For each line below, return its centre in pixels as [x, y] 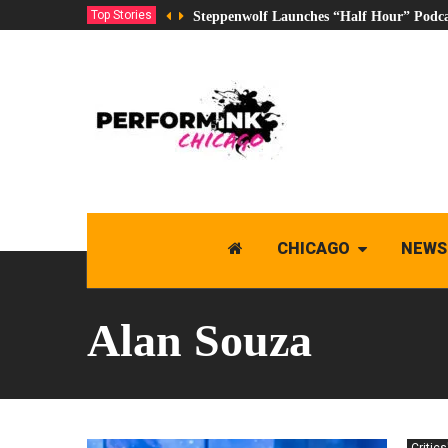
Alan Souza [199, 340]
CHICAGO [313, 248]
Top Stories [121, 15]
